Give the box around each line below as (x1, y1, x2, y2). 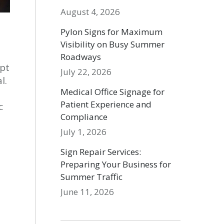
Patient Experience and (60, 98, 152, 110)
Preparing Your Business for (60, 158, 171, 170)
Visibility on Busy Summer (60, 38, 165, 50)
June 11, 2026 (60, 186, 114, 197)
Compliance (60, 111, 108, 122)
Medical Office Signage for (60, 86, 165, 97)
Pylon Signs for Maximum (60, 26, 163, 37)
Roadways (60, 51, 101, 62)
